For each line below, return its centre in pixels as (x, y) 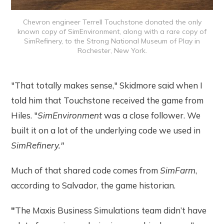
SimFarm (177, 170)
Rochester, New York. (112, 51)
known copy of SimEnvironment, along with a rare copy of (112, 32)
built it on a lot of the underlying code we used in (106, 130)
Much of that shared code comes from (85, 170)
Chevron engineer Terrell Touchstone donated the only (112, 22)
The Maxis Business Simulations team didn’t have (111, 210)
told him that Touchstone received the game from (107, 100)
